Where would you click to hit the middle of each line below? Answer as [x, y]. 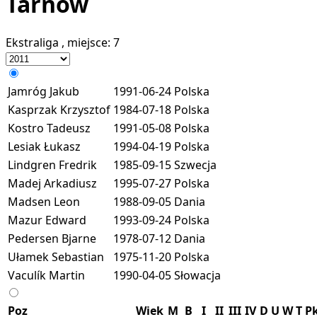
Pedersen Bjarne [52, 238]
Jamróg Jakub [44, 91]
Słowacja [197, 275]
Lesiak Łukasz [44, 146]
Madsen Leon [44, 201]
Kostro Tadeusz [49, 128]
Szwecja [195, 165]
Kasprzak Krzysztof [59, 109]
